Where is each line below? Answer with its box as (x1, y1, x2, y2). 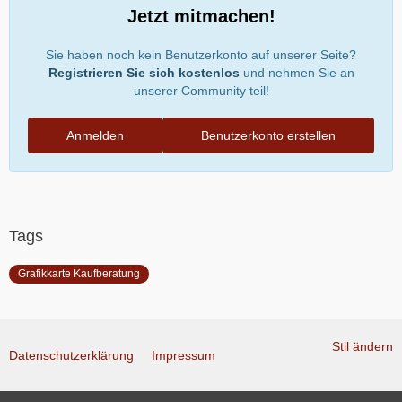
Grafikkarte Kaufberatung (18, 267, 140, 281)
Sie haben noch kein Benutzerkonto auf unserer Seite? (46, 48, 356, 63)
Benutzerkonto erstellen (201, 128, 336, 144)
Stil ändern (332, 339, 393, 354)
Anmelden (66, 128, 124, 144)
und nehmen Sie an (239, 66, 354, 81)
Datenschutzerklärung (9, 348, 134, 363)
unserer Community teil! (133, 83, 269, 99)
